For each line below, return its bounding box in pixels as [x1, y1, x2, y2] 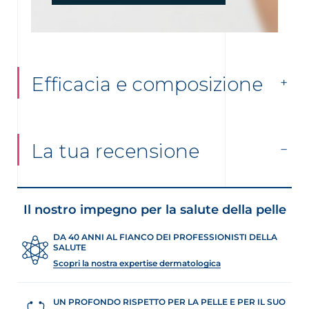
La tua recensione [31, 139, 199, 163]
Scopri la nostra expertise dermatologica [53, 258, 221, 269]
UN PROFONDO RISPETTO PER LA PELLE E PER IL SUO [53, 297, 286, 308]
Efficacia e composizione [31, 72, 263, 97]
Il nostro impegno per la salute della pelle [23, 202, 286, 218]
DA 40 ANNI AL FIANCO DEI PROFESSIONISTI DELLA [53, 232, 277, 243]
